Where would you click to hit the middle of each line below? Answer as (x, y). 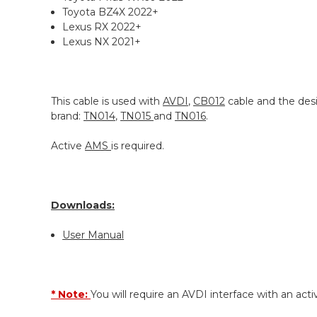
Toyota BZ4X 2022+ (111, 12)
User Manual (93, 235)
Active (68, 146)
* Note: (71, 295)
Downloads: (83, 206)
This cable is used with (107, 102)
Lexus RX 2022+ (102, 27)
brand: (67, 116)
